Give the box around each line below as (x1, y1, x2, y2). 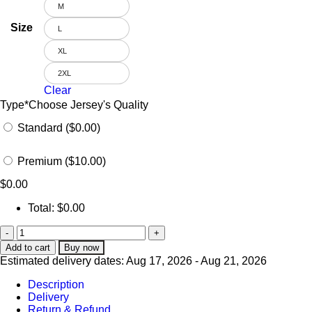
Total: (28, 202, 57, 214)
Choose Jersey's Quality (29, 99, 148, 111)
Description (28, 279, 84, 291)
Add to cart (6, 242, 50, 253)
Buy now (64, 242, 99, 253)
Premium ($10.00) (17, 155, 106, 168)
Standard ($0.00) (17, 122, 100, 134)
